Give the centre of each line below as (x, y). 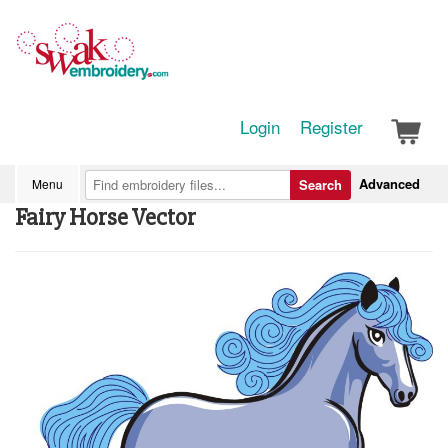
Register (331, 126)
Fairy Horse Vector (105, 217)
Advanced (389, 183)
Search (320, 184)
